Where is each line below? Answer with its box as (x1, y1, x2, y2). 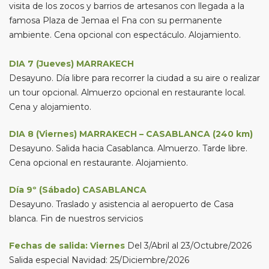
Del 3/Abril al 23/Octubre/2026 (125, 240, 252, 251)
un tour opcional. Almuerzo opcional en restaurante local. (9, 87, 246, 98)
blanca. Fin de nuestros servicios (9, 213, 143, 224)
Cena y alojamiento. (9, 101, 91, 112)
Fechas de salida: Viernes (9, 240, 125, 251)
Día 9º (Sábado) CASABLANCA (9, 184, 147, 195)
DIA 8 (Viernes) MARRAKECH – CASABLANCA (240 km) (9, 128, 253, 139)
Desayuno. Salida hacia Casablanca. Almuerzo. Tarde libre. (9, 143, 247, 154)
